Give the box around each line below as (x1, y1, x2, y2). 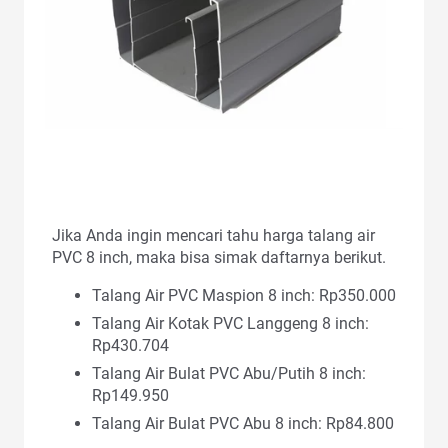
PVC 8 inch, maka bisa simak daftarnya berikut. (52, 247, 386, 267)
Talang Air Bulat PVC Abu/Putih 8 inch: (92, 363, 366, 383)
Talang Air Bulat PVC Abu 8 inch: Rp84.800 (92, 413, 394, 433)
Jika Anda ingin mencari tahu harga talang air (52, 225, 375, 245)
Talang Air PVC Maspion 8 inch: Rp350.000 (92, 285, 396, 305)
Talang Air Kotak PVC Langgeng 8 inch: (92, 313, 369, 333)
